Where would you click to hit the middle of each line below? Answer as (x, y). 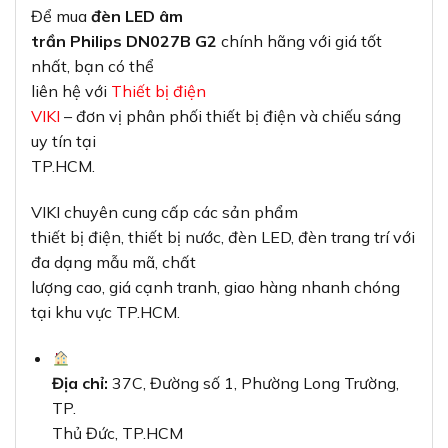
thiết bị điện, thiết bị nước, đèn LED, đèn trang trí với (223, 237)
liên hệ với (71, 91)
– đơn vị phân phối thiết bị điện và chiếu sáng (230, 116)
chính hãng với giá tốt (299, 41)
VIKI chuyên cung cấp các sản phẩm (164, 212)
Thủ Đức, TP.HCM (117, 432)
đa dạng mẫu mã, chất (113, 262)
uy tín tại (63, 141)
